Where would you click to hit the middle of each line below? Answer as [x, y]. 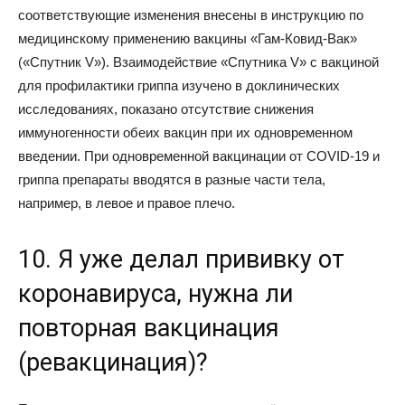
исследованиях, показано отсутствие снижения [166, 109]
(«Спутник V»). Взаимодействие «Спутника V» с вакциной [198, 62]
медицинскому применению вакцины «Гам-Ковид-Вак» [188, 38]
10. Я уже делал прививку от [181, 259]
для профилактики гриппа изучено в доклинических [179, 85]
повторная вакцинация [149, 328]
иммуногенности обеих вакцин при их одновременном [185, 132]
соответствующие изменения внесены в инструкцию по [191, 15]
